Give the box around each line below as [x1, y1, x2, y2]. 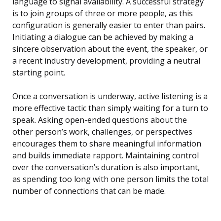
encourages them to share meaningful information [12, 138, 201, 149]
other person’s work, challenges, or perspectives [12, 126, 192, 138]
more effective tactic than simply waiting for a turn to [12, 103, 208, 114]
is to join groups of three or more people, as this [12, 8, 193, 19]
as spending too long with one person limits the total [12, 174, 209, 185]
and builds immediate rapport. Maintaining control [12, 150, 199, 161]
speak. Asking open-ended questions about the [12, 114, 187, 126]
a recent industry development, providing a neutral [12, 55, 200, 67]
